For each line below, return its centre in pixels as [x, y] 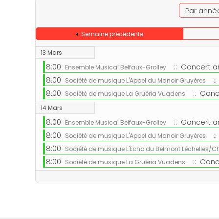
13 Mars [51, 53]
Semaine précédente [112, 34]
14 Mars [52, 108]
